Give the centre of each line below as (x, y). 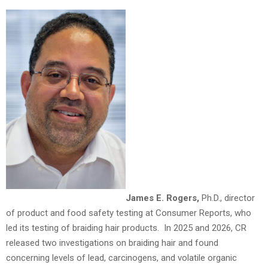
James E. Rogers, (162, 198)
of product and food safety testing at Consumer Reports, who (129, 213)
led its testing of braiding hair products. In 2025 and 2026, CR (126, 228)
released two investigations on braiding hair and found (112, 243)
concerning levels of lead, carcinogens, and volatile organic (121, 258)
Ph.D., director (227, 198)
